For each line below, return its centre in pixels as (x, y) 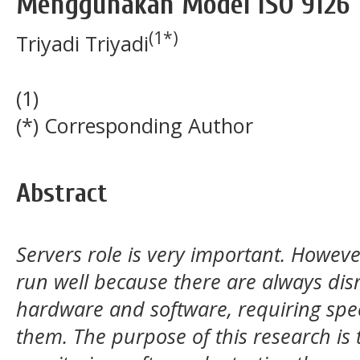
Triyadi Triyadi (82, 43)
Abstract (62, 194)
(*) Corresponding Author (135, 125)
